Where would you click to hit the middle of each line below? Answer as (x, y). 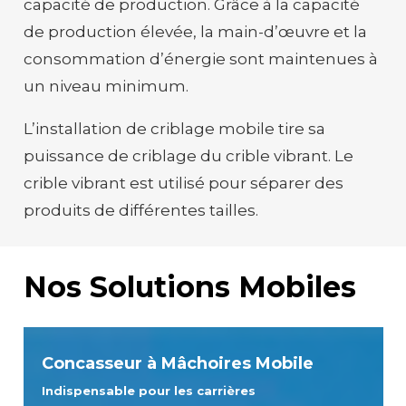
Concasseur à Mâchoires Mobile (177, 364)
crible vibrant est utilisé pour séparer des (183, 183)
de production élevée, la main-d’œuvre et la (195, 31)
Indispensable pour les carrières (148, 391)
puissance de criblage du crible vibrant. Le (188, 155)
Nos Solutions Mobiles (189, 286)
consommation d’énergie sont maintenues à (200, 58)
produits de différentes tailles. (140, 210)
